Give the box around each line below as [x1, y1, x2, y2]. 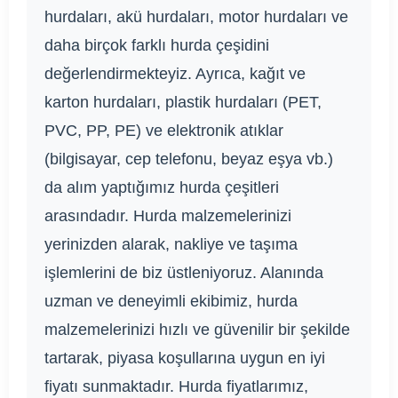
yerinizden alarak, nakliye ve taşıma [44, 235, 298, 254]
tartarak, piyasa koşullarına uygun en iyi [44, 349, 325, 368]
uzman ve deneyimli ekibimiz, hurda [44, 292, 298, 311]
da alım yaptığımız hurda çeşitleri [44, 179, 279, 197]
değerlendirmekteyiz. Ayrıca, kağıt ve [44, 65, 306, 84]
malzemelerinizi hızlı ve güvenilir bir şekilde [44, 321, 350, 339]
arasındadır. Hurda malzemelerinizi [44, 207, 291, 226]
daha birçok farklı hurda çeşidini [44, 36, 269, 55]
